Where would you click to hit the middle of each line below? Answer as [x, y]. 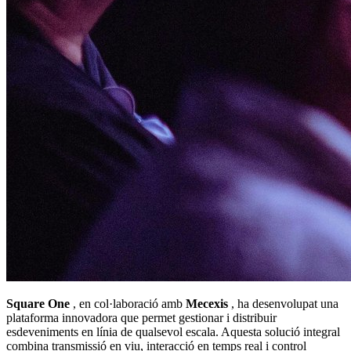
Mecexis [207, 303]
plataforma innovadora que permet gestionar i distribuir [141, 317]
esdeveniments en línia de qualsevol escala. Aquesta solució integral [173, 331]
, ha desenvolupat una [283, 303]
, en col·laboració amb [128, 303]
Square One [38, 303]
